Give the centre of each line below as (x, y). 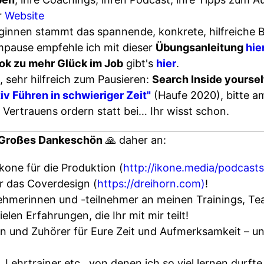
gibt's (140, 63)
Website (24, 16)
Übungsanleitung (201, 47)
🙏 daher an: (134, 140)
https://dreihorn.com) (151, 184)
